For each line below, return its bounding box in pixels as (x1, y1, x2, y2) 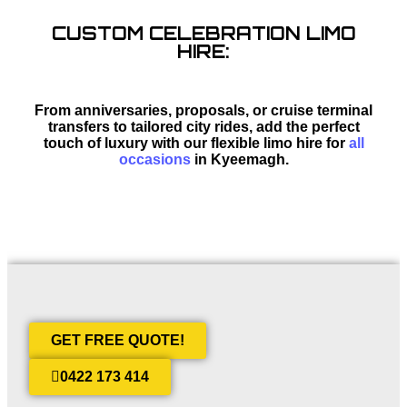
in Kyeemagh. (190, 151, 289, 167)
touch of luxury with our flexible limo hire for (43, 134, 349, 151)
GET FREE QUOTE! (51, 332, 184, 348)
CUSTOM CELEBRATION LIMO (51, 21, 356, 45)
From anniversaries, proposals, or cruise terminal (35, 102, 372, 118)
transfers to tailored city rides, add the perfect (47, 118, 360, 134)
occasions (118, 151, 191, 167)
